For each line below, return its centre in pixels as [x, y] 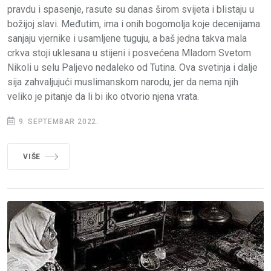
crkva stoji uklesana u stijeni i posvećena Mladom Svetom [129, 53]
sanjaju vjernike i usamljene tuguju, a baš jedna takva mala [127, 39]
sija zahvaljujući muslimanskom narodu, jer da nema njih [123, 82]
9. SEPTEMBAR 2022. [57, 122]
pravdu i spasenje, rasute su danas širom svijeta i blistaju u [131, 10]
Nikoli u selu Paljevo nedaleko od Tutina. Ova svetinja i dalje [132, 68]
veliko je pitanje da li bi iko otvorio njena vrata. [103, 97]
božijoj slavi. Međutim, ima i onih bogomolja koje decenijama [134, 24]
